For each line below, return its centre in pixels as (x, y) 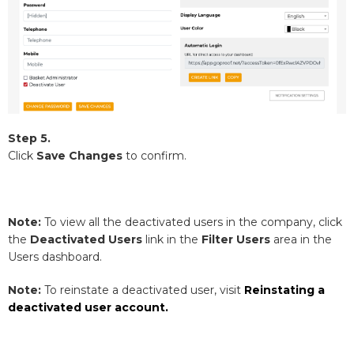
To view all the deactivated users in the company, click (192, 222)
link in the (172, 239)
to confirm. (154, 155)
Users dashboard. (55, 256)
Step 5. (29, 138)
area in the (301, 239)
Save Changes (79, 155)
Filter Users (236, 239)
